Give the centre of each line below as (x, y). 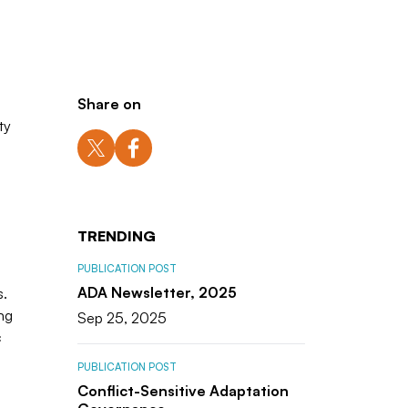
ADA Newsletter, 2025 (157, 293)
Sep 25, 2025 (122, 318)
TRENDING (116, 236)
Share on (109, 104)
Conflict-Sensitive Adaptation (183, 390)
